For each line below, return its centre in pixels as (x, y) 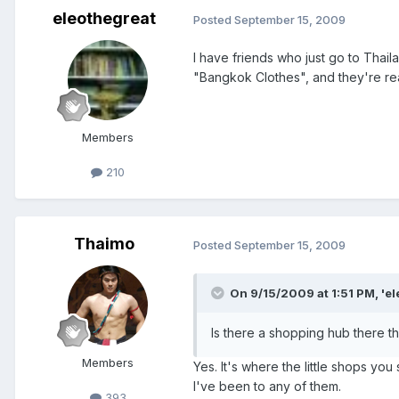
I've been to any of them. (267, 387)
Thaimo (104, 244)
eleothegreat (104, 19)
